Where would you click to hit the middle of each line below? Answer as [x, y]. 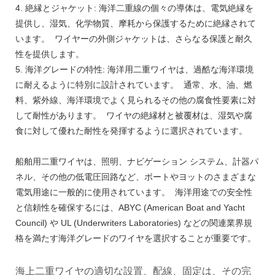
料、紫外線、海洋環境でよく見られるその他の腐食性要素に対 [136, 100]
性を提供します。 [50, 54]
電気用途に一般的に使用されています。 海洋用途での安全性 [134, 192]
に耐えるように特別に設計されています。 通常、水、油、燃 [134, 85]
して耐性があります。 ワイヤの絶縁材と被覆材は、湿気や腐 [134, 116]
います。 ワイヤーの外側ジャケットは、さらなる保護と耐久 [134, 39]
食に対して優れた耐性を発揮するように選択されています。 [131, 131]
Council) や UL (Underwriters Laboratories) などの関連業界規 [134, 223]
